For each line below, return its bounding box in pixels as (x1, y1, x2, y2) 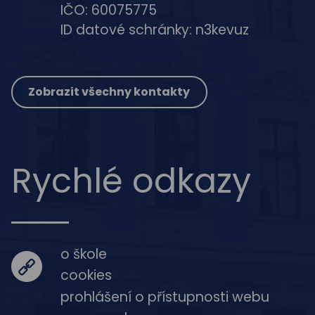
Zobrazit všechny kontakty (28, 83, 191, 100)
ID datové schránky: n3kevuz (60, 20, 249, 39)
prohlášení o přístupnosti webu (60, 287, 269, 307)
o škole (60, 244, 107, 264)
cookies (60, 266, 112, 285)
